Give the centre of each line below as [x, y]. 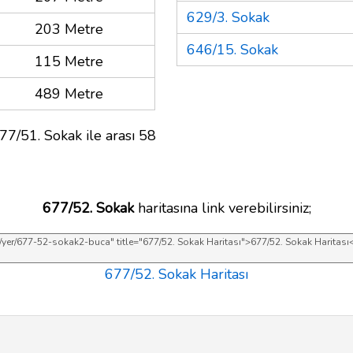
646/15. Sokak [232, 49]
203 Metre [69, 29]
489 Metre [69, 93]
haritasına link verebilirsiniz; [222, 208]
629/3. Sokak [228, 17]
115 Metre [69, 61]
